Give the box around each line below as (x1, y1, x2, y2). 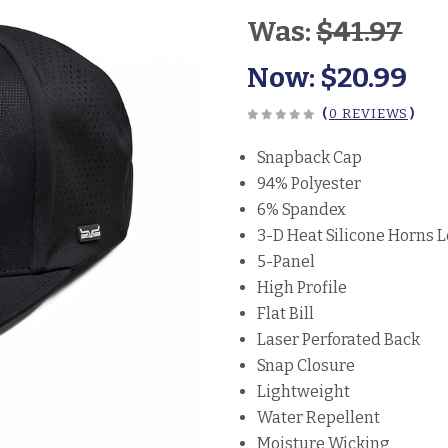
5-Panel (257, 252, 316, 272)
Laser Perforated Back (257, 330, 421, 350)
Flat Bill (257, 304, 315, 324)
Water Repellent (257, 408, 381, 428)
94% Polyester (257, 174, 362, 194)
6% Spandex (257, 200, 347, 220)
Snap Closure (257, 356, 356, 376)
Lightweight (257, 382, 351, 402)
